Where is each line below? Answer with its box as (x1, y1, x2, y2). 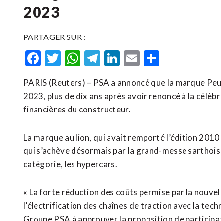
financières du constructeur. (23, 104, 131, 114)
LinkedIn (120, 48, 180, 68)
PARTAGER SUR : (23, 32, 86, 41)
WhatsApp (80, 48, 155, 68)
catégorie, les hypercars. (23, 159, 118, 169)
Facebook (41, 48, 108, 68)
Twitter (61, 48, 113, 68)
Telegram (100, 48, 165, 68)
